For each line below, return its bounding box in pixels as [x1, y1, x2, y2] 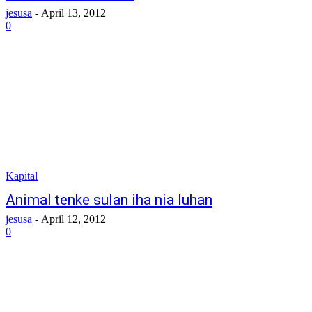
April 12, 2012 [41, 213, 106, 225]
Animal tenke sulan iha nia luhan [6, 192, 212, 208]
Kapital [6, 170, 38, 182]
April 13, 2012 [41, 7, 106, 19]
